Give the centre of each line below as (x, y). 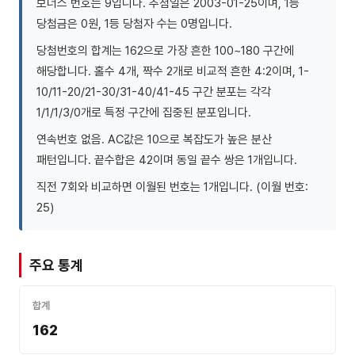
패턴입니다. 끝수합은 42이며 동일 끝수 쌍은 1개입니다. (167, 160)
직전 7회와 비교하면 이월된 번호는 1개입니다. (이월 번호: (172, 187)
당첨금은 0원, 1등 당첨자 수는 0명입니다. (134, 23)
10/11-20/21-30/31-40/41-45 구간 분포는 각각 (154, 92)
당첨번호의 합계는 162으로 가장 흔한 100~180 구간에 (165, 50)
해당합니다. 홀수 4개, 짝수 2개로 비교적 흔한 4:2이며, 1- (173, 71)
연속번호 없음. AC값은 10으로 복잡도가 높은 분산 (154, 139)
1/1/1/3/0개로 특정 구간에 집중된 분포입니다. (144, 112)
